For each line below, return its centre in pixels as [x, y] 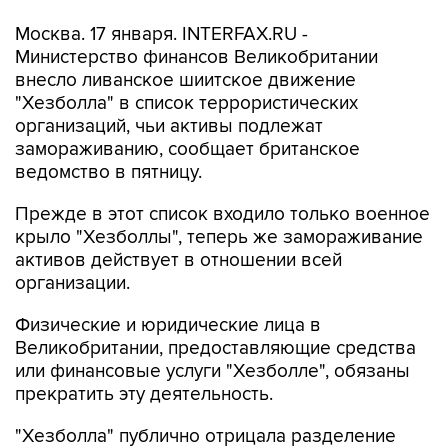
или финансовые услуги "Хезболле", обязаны [212, 371]
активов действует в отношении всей [178, 260]
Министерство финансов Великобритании [196, 57]
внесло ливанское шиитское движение [185, 80]
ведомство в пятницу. [108, 172]
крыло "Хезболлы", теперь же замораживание [219, 237]
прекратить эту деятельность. [144, 394]
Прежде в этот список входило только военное [222, 214]
